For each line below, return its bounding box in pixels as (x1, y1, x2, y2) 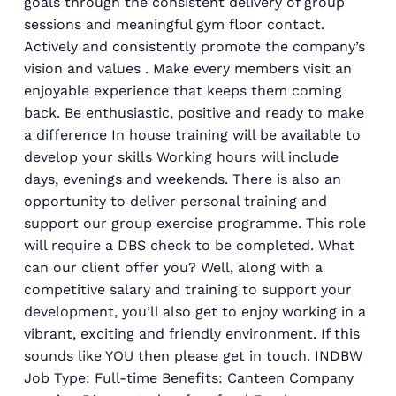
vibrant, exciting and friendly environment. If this (24, 324, 360, 342)
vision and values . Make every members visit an (24, 59, 352, 77)
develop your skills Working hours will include (24, 148, 339, 165)
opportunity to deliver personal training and (24, 192, 327, 209)
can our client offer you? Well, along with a (24, 258, 323, 276)
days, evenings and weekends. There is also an (24, 170, 341, 187)
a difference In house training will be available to (24, 126, 361, 143)
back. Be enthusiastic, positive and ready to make (24, 103, 364, 121)
